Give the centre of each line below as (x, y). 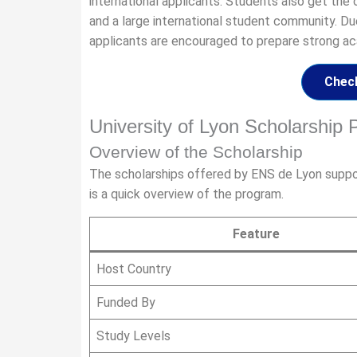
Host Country (134, 269)
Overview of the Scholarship (196, 152)
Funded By (126, 302)
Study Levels (133, 336)
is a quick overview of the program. (186, 194)
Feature (256, 234)
